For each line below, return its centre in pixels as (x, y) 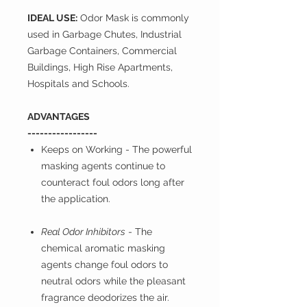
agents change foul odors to (105, 265)
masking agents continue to (103, 166)
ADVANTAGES (59, 117)
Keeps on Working (83, 150)
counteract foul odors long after (113, 183)
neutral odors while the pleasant (113, 281)
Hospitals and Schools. (80, 84)
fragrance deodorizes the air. (107, 298)
